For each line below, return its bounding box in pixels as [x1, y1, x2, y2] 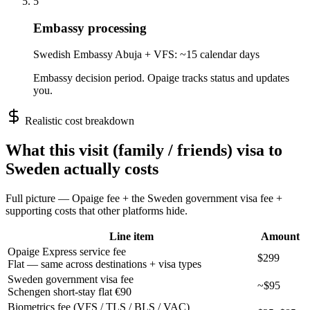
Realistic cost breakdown [22, 115, 134, 127]
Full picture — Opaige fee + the [6, 192, 147, 205]
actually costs [60, 160, 158, 179]
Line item [109, 230, 154, 243]
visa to [232, 141, 282, 160]
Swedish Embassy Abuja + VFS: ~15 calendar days [33, 48, 259, 61]
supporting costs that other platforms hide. [6, 205, 188, 217]
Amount [260, 230, 300, 243]
